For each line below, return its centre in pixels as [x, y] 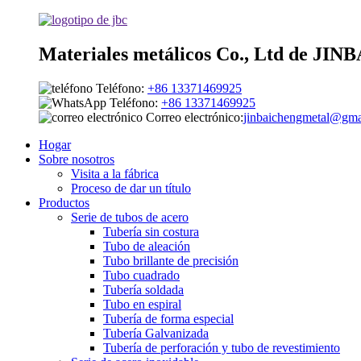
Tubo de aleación [147, 246]
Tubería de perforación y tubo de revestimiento [222, 347]
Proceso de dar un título [131, 188]
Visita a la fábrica [115, 173]
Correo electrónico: [195, 117]
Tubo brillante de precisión [171, 260]
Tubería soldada [143, 289]
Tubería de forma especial [168, 318]
